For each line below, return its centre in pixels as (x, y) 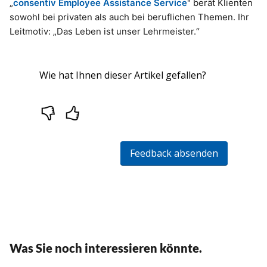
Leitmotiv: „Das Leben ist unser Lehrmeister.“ (105, 32)
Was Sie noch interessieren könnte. (106, 248)
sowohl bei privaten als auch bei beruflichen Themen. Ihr (129, 17)
